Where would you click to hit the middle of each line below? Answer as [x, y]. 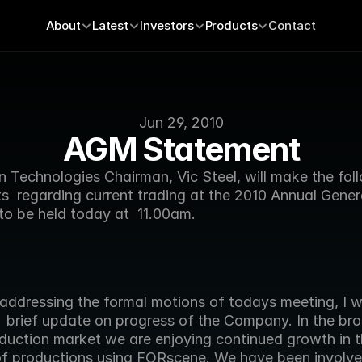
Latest [110, 25]
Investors [166, 25]
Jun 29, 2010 [181, 122]
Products [231, 25]
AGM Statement [181, 149]
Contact [293, 25]
